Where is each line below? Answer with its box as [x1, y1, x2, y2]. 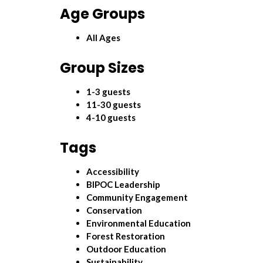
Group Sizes [60, 58, 144, 77]
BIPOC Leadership [86, 178, 160, 190]
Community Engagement [86, 191, 188, 203]
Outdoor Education [86, 243, 166, 254]
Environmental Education [86, 217, 191, 228]
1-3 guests [86, 86, 130, 97]
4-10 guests [86, 112, 136, 123]
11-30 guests [86, 99, 141, 110]
